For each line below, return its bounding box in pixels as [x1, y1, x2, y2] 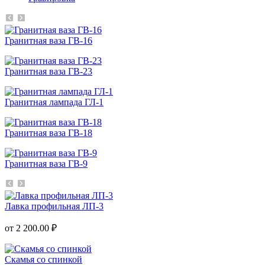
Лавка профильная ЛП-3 [5, 201, 104, 211]
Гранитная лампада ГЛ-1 [5, 96, 104, 107]
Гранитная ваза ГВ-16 [5, 35, 92, 46]
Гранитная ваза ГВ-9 [5, 158, 88, 169]
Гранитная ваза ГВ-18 [5, 127, 92, 138]
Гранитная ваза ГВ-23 [5, 66, 92, 76]
